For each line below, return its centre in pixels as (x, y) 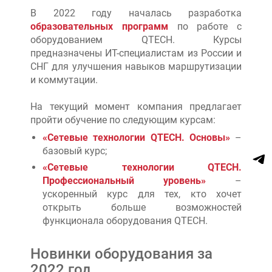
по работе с (205, 26)
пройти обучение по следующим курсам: (123, 120)
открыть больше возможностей (142, 207)
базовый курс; (75, 151)
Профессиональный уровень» (124, 180)
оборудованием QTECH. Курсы (136, 39)
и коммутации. (64, 80)
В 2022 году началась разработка (136, 13)
